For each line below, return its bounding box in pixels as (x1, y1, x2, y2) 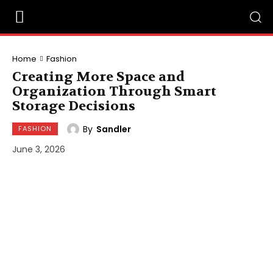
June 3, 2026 (12, 143, 65, 156)
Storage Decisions (12, 97, 135, 115)
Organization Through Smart (12, 83, 216, 100)
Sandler (96, 122, 131, 135)
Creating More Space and (12, 68, 185, 85)
